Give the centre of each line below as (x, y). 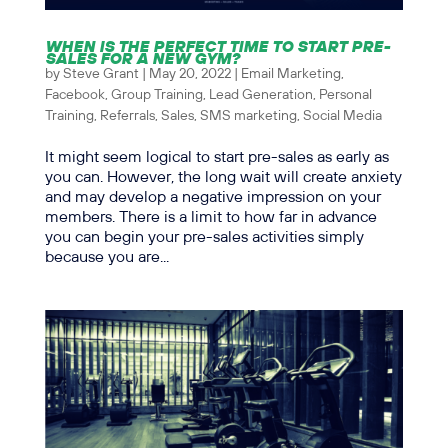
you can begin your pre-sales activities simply (204, 238)
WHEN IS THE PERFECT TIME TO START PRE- (217, 46)
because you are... (106, 258)
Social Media (342, 116)
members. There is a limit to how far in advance (210, 218)
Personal (345, 95)
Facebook (74, 95)
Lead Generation (260, 95)
